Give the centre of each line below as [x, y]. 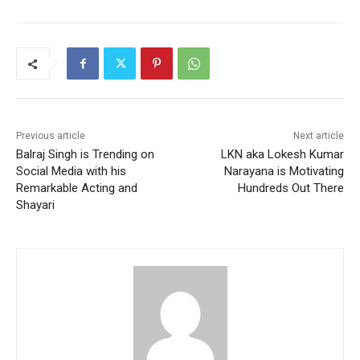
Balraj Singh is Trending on [85, 154]
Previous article [51, 135]
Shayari [35, 205]
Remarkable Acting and [77, 188]
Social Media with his [71, 171]
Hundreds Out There [290, 188]
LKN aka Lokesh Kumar [282, 154]
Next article [318, 135]
